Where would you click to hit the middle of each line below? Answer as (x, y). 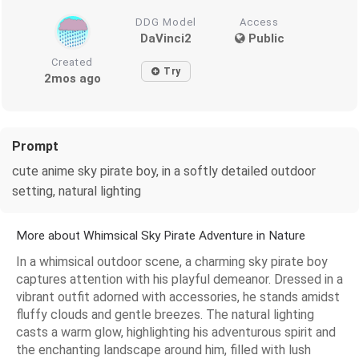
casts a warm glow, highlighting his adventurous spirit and (176, 332)
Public (264, 38)
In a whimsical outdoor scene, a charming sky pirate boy (172, 261)
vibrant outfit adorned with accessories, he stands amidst (178, 296)
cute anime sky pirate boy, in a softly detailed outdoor (164, 171)
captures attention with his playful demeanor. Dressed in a (179, 279)
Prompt (35, 146)
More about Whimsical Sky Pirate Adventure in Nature (161, 235)
